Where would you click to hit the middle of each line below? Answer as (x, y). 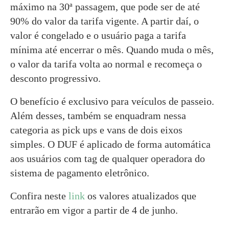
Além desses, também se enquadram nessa (98, 115)
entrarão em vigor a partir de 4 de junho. (94, 210)
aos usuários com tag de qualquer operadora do (108, 158)
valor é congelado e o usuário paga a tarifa (98, 35)
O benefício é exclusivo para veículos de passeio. (112, 101)
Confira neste (39, 196)
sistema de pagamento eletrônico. (80, 173)
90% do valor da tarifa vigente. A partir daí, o (105, 21)
